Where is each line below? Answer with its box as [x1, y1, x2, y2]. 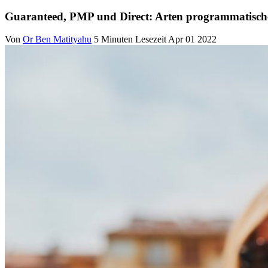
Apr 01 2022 [168, 34, 217, 45]
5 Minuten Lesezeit [94, 34, 166, 45]
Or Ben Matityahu [23, 34, 92, 45]
